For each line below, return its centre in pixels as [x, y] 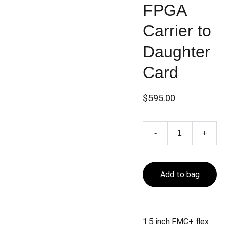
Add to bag [180, 175]
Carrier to [177, 31]
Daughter [176, 52]
